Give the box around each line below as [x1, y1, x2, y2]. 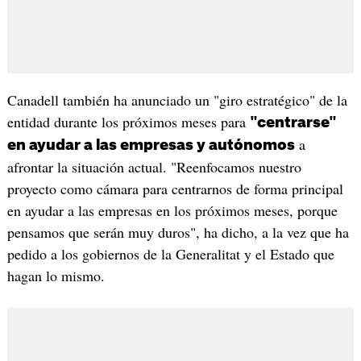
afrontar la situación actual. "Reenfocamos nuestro [6, 156, 301, 176]
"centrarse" [249, 114, 337, 130]
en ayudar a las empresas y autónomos [6, 137, 295, 152]
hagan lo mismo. [6, 265, 105, 285]
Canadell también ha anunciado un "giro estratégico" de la [6, 89, 347, 110]
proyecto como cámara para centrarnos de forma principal [6, 178, 343, 198]
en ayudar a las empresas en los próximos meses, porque [6, 200, 338, 220]
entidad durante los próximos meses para [6, 111, 250, 131]
